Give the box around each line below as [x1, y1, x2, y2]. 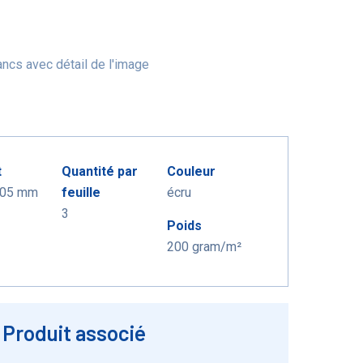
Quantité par [62, 164, 138, 179]
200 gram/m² [166, 239, 241, 254]
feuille [62, 185, 100, 200]
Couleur [166, 164, 216, 179]
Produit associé [2, 320, 146, 345]
